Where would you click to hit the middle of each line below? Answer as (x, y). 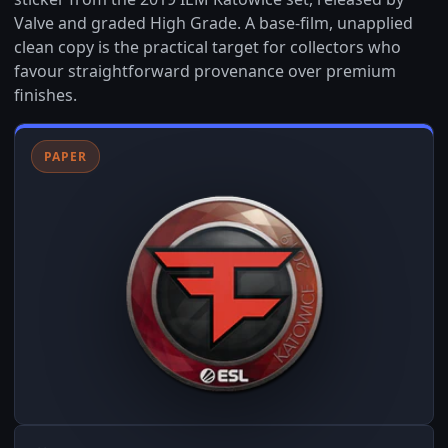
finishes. (45, 95)
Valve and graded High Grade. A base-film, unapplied (213, 23)
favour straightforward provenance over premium (205, 71)
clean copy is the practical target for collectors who (207, 47)
